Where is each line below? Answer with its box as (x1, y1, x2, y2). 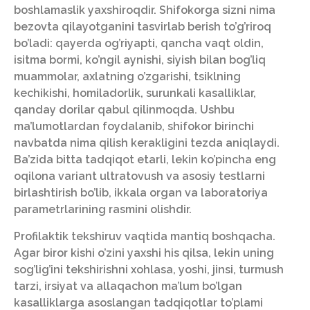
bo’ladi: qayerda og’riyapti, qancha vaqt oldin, (14, 37, 264, 51)
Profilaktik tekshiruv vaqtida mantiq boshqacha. (14, 229, 275, 243)
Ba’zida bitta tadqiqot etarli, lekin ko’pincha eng (14, 153, 276, 167)
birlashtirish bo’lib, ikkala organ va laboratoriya (14, 186, 268, 200)
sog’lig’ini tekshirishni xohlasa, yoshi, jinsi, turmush (14, 262, 284, 276)
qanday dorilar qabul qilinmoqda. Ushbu (14, 103, 235, 117)
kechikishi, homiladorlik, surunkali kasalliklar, (14, 86, 256, 100)
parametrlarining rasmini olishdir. (14, 203, 192, 217)
